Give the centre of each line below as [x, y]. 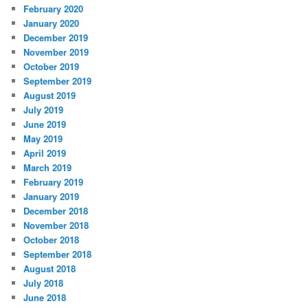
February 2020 [54, 8]
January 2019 [52, 196]
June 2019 [45, 124]
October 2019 [52, 66]
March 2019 [48, 167]
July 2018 [44, 283]
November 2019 [56, 52]
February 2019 [54, 181]
